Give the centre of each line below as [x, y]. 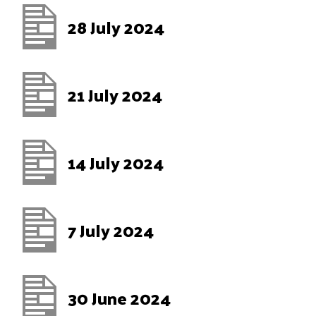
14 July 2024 [116, 162]
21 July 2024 [115, 95]
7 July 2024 [111, 230]
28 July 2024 [116, 27]
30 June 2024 [119, 298]
